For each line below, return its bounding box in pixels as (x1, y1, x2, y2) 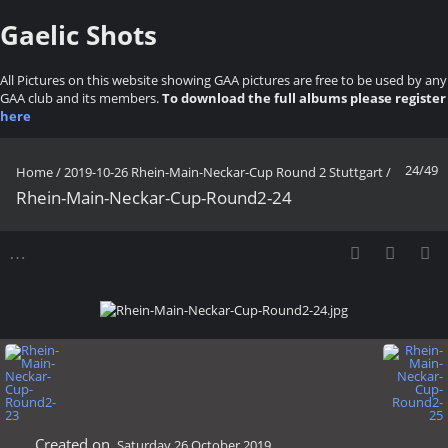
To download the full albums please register (162, 88, 446, 107)
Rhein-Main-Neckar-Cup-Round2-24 (16, 185, 292, 209)
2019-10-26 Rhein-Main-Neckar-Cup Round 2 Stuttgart (64, 162, 383, 181)
